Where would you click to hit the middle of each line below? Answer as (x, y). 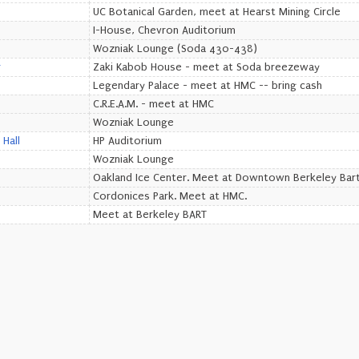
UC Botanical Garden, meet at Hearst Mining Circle (217, 12)
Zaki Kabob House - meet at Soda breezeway (206, 67)
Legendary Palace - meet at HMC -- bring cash (208, 86)
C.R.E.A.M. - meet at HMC (153, 104)
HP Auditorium (127, 141)
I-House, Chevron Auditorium (164, 30)
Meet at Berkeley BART (150, 215)
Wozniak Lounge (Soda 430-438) (175, 49)
